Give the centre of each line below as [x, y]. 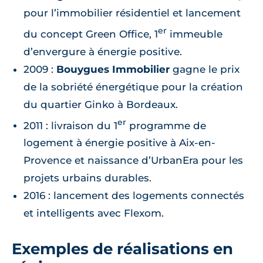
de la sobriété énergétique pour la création [133, 87]
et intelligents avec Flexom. [94, 213]
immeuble [195, 34]
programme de [166, 125]
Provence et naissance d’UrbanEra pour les [133, 161]
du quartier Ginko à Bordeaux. [101, 104]
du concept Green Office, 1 [91, 34]
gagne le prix [205, 69]
